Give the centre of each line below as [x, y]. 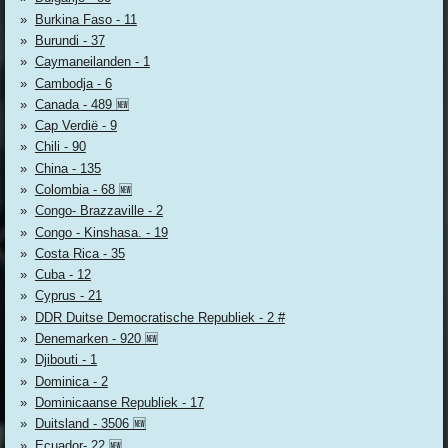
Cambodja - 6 [73, 83]
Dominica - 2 [71, 381]
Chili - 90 [60, 147]
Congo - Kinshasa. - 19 [101, 232]
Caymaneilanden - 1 [92, 62]
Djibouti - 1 [65, 360]
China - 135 [67, 168]
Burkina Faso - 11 [85, 19]
